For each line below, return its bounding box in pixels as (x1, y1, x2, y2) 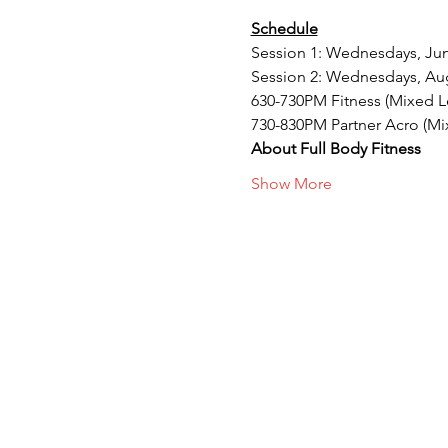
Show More (250, 173, 332, 193)
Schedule (250, 18, 318, 38)
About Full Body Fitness (250, 138, 421, 158)
